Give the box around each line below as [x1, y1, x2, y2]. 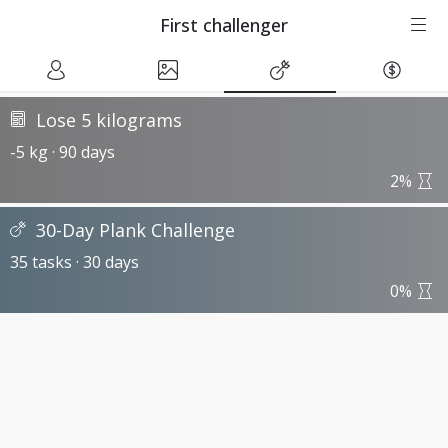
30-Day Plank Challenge [36, 218, 235, 242]
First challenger [160, 12, 288, 37]
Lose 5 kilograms [36, 108, 182, 132]
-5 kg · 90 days [10, 141, 115, 163]
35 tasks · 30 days [10, 251, 139, 273]
